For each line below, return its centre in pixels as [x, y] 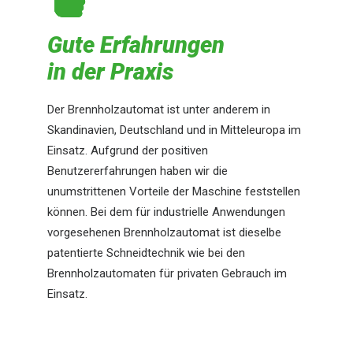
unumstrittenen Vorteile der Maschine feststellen [174, 191]
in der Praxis [110, 72]
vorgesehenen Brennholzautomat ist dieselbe [164, 232]
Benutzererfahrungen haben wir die [137, 171]
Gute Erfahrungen [136, 45]
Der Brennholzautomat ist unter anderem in [159, 110]
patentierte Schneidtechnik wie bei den [146, 253]
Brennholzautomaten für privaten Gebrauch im [167, 273]
